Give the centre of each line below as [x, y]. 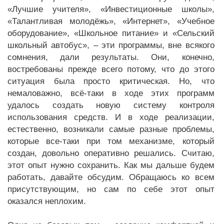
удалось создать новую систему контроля [111, 105]
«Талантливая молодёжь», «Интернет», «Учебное [111, 21]
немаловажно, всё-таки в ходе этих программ [111, 93]
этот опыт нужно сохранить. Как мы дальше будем [111, 165]
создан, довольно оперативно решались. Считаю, [111, 153]
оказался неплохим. [47, 201]
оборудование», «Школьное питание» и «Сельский [111, 33]
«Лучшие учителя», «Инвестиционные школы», [111, 9]
